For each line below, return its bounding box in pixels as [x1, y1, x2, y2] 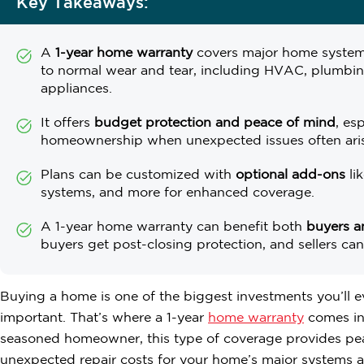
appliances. [41, 83, 112, 96]
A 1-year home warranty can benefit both [41, 221, 306, 234]
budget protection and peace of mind [94, 117, 336, 130]
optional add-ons [236, 169, 345, 182]
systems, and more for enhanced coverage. [41, 187, 314, 200]
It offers [41, 117, 94, 130]
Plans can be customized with [41, 169, 236, 182]
